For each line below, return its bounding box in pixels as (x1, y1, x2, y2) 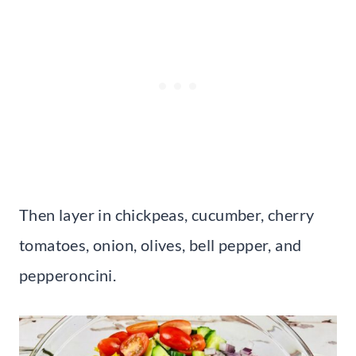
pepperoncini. (19, 265, 117, 284)
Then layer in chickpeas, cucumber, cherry (19, 204, 315, 224)
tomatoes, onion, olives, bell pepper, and (19, 234, 302, 254)
